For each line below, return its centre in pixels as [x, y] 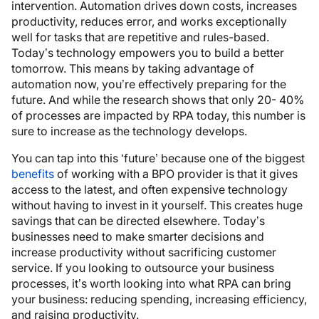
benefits [33, 173]
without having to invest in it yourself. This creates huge [157, 205]
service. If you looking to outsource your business [143, 267]
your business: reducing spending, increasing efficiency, [159, 299]
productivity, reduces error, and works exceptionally [149, 21]
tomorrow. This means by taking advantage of [133, 68]
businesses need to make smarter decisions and [138, 236]
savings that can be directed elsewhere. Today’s [138, 220]
